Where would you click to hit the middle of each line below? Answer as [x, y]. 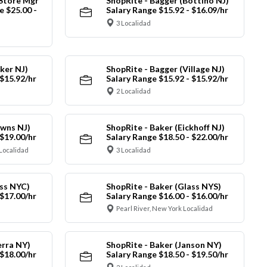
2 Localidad [133, 91]
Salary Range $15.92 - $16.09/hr [167, 10]
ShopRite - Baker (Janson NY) [164, 245]
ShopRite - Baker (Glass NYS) [163, 186]
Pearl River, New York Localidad [164, 209]
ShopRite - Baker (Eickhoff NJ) [165, 128]
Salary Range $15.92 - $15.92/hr [167, 78]
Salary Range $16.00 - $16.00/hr [167, 195]
